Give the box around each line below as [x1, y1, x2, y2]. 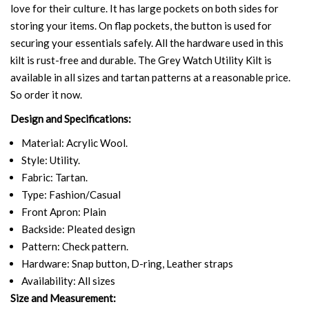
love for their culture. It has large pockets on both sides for [10, 1, 279, 14]
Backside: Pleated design [21, 222, 135, 235]
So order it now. [10, 88, 82, 101]
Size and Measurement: [10, 291, 116, 304]
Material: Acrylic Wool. [21, 136, 128, 149]
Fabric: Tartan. [21, 170, 88, 183]
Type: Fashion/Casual [21, 188, 121, 201]
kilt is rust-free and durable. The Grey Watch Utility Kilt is [10, 53, 272, 66]
